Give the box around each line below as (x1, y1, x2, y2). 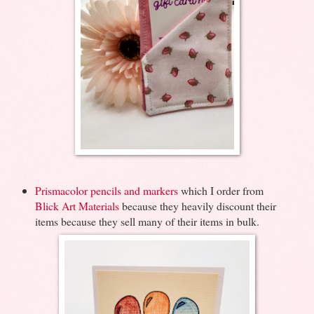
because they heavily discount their (118, 198, 276, 213)
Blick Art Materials (34, 198, 119, 213)
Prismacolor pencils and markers (34, 182, 181, 198)
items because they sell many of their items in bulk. (34, 213, 259, 228)
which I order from (180, 182, 264, 198)
